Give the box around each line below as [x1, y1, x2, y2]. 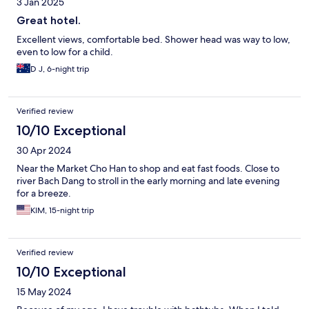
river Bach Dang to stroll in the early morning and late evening [17, 175, 280, 188]
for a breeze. [17, 187, 71, 200]
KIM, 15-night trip [30, 205, 94, 217]
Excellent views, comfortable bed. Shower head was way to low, [17, 33, 290, 46]
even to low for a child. [17, 46, 113, 59]
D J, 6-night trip [30, 63, 90, 75]
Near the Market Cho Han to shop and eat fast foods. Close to [17, 162, 279, 175]
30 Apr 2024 [17, 144, 71, 157]
